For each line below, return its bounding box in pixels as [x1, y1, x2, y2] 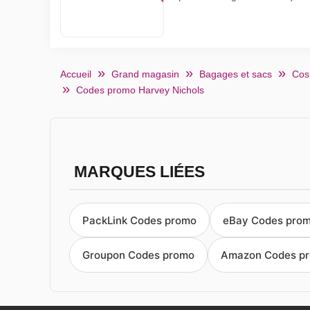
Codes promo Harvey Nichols [76, 84, 204, 95]
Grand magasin [111, 69, 179, 80]
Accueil [60, 69, 91, 80]
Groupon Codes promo [82, 248, 194, 262]
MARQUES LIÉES [73, 163, 205, 181]
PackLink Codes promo [82, 213, 197, 227]
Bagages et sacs [199, 69, 272, 80]
